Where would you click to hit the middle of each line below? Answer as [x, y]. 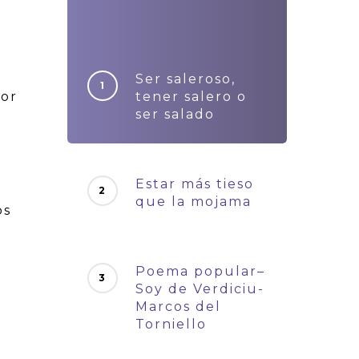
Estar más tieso [195, 184]
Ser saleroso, [186, 79]
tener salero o [192, 97]
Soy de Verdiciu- [200, 289]
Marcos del [179, 307]
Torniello [171, 324]
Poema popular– [201, 271]
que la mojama [194, 202]
